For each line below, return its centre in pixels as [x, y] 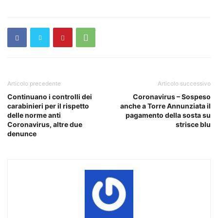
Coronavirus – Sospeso [172, 97]
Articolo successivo [184, 84]
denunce [22, 134]
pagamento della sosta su [168, 115]
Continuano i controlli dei [50, 97]
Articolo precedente [34, 84]
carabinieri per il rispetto [48, 106]
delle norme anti [34, 115]
